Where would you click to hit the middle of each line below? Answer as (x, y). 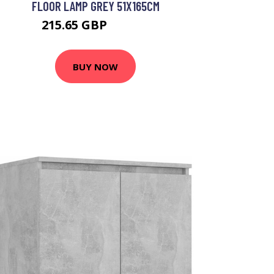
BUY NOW (95, 66)
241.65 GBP (130, 27)
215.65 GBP (76, 25)
